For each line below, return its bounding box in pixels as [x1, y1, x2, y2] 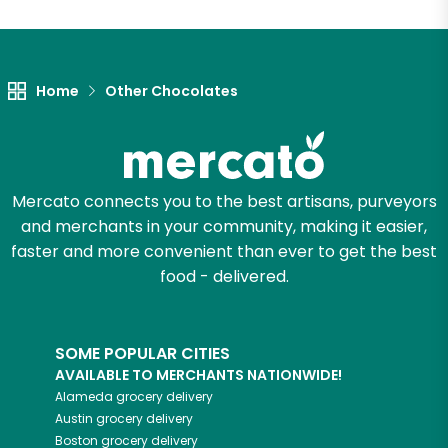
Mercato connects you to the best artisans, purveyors [11, 190, 437, 214]
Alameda [55, 388, 113, 406]
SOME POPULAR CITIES [55, 342, 230, 366]
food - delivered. [159, 265, 289, 289]
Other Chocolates [104, 81, 238, 102]
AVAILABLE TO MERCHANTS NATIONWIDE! [55, 365, 342, 386]
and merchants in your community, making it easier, [21, 215, 427, 239]
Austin [55, 410, 93, 428]
